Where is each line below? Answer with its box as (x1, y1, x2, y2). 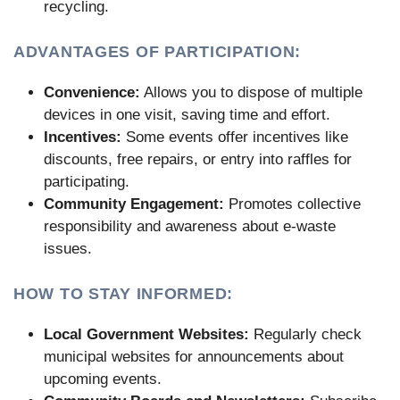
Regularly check (249, 325, 362, 343)
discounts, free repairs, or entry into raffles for (44, 151, 352, 169)
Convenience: (44, 84, 140, 102)
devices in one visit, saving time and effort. (44, 106, 330, 124)
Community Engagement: (44, 196, 224, 213)
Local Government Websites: (44, 325, 249, 343)
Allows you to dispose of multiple (140, 84, 362, 102)
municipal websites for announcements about (44, 347, 344, 365)
